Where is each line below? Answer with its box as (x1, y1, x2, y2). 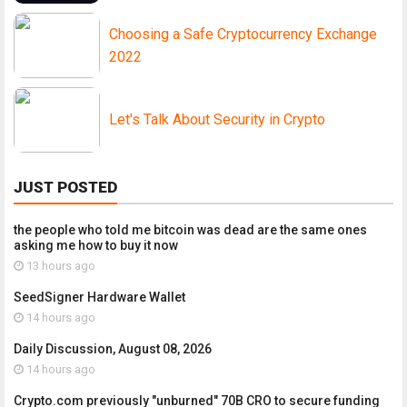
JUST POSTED (14, 178, 117, 197)
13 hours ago (24, 259, 95, 273)
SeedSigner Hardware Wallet (14, 290, 185, 305)
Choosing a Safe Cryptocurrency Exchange (109, 25, 377, 44)
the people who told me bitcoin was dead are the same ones (14, 223, 367, 238)
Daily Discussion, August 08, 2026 (14, 342, 212, 357)
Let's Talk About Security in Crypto (109, 111, 325, 129)
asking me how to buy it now (14, 238, 178, 253)
